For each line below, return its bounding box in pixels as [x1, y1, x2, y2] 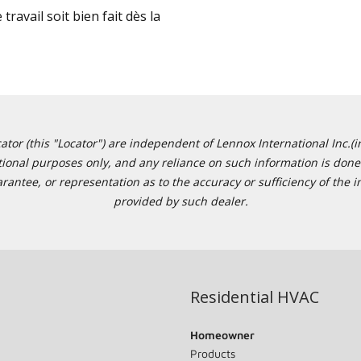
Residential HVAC [190, 286, 319, 308]
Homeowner [190, 328, 255, 342]
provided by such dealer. [113, 193, 248, 209]
